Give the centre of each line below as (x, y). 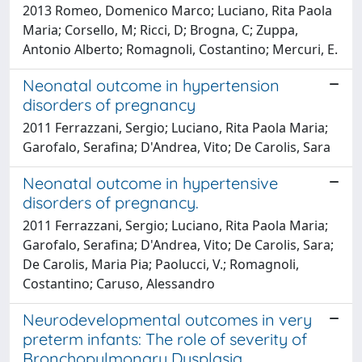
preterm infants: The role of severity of (165, 339)
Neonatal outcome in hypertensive (150, 183)
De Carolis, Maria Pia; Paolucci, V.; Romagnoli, (161, 264)
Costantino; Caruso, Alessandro (119, 283)
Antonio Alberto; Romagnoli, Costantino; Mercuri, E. (180, 49)
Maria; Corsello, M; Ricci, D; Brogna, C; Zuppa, (160, 29)
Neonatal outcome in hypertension (151, 85)
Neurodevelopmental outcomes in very (167, 319)
